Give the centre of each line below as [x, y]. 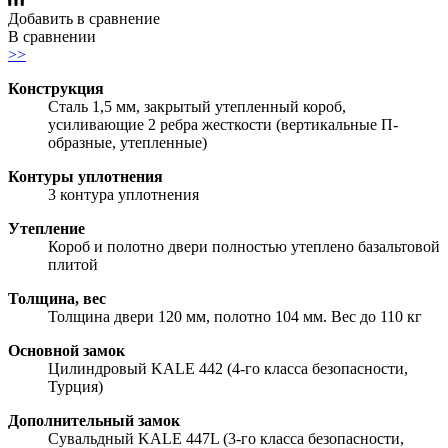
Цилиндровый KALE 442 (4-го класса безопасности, [228, 368]
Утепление [46, 228]
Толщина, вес [57, 298]
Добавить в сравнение [84, 18]
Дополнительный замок [94, 420]
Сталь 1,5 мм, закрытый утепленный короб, [197, 106]
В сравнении [52, 36]
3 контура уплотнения [123, 194]
